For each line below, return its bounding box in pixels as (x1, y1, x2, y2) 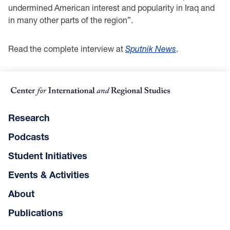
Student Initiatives (8, 149, 87, 161)
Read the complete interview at (8, 43, 125, 53)
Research (8, 111, 50, 123)
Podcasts (8, 130, 49, 142)
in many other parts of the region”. (8, 14, 135, 25)
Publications (8, 206, 63, 218)
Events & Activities (8, 168, 89, 180)
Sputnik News (125, 43, 176, 53)
